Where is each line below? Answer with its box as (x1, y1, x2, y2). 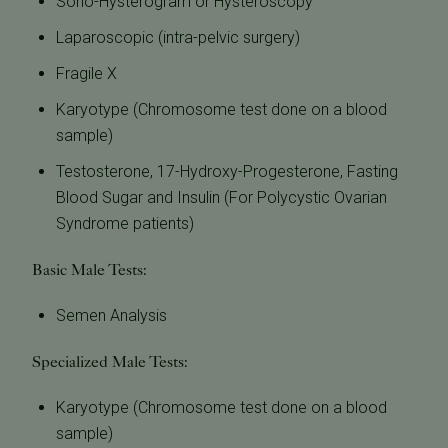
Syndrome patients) (56, 214, 194, 234)
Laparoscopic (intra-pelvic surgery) (56, 28, 300, 48)
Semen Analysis (56, 306, 167, 326)
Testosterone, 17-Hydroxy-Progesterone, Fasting (56, 162, 398, 182)
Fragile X (56, 64, 117, 84)
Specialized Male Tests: (32, 352, 188, 372)
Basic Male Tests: (32, 260, 147, 280)
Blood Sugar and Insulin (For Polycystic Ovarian (56, 188, 387, 208)
